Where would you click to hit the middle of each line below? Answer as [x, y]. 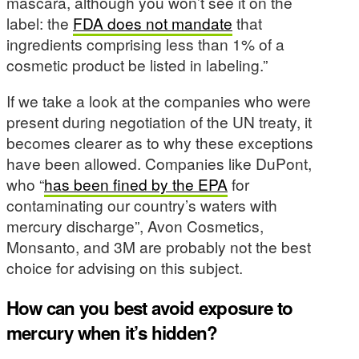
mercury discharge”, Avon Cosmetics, [135, 226]
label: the [40, 22]
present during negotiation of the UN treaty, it [159, 122]
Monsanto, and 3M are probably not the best [159, 247]
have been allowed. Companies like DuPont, [159, 163]
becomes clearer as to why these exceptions [160, 143]
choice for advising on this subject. [125, 268]
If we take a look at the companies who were [159, 101]
